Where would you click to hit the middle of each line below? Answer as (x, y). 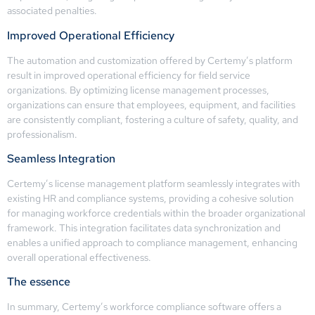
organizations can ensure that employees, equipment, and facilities (151, 104)
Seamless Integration (61, 159)
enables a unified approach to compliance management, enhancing (152, 243)
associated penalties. (52, 11)
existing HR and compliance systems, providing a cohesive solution (150, 199)
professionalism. (42, 134)
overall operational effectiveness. (79, 258)
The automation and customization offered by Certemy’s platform (150, 60)
